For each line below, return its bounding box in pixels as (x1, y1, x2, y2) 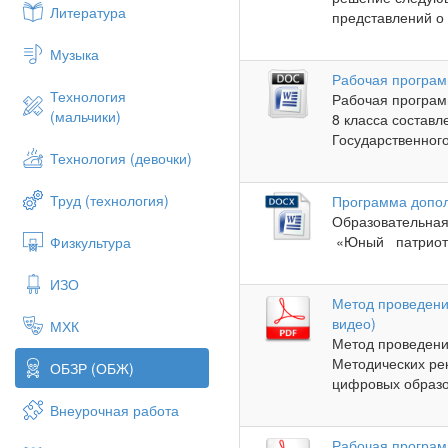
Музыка (50, 44, 99, 64)
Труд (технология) (50, 190, 169, 210)
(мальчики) (50, 106, 121, 126)
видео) (332, 312, 377, 333)
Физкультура (50, 232, 131, 252)
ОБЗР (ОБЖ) (50, 358, 134, 378)
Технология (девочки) (50, 148, 192, 168)
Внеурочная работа (50, 400, 179, 420)
